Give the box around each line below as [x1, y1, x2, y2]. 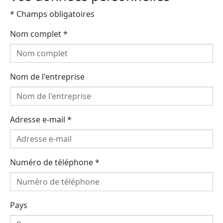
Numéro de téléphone [10, 156, 95, 168]
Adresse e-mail [10, 113, 67, 125]
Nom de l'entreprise [10, 71, 85, 82]
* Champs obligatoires [10, 8, 95, 19]
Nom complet [10, 28, 63, 39]
